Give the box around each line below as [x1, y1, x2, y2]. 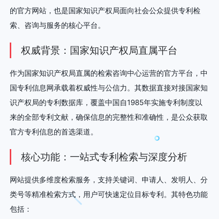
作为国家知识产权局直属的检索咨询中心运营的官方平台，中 [10, 68, 208, 78]
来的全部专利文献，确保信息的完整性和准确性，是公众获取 [10, 112, 208, 122]
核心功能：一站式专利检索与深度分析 [21, 151, 187, 163]
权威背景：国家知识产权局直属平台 [21, 44, 177, 56]
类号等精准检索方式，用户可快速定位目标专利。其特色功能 [10, 189, 208, 199]
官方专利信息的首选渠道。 [10, 127, 98, 136]
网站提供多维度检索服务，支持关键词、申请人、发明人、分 [10, 175, 208, 184]
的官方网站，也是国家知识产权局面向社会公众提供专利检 [10, 5, 200, 15]
